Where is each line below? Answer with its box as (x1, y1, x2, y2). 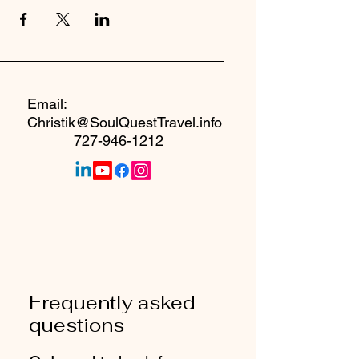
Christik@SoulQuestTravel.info (27, 114, 222, 131)
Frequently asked (29, 290, 196, 315)
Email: (27, 95, 67, 112)
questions (29, 313, 124, 337)
